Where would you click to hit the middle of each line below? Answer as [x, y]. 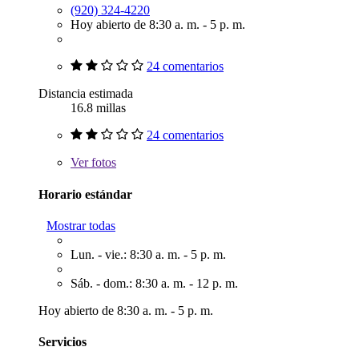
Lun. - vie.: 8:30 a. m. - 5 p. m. [148, 254]
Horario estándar [85, 194]
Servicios [63, 342]
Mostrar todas [81, 226]
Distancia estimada [86, 94]
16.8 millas [98, 108]
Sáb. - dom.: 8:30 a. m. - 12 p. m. [154, 283]
